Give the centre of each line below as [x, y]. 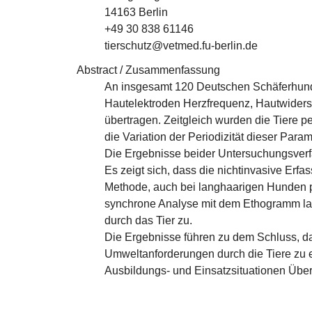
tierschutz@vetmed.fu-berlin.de [181, 46]
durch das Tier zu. [148, 220]
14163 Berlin [136, 12]
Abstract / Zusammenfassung [148, 70]
